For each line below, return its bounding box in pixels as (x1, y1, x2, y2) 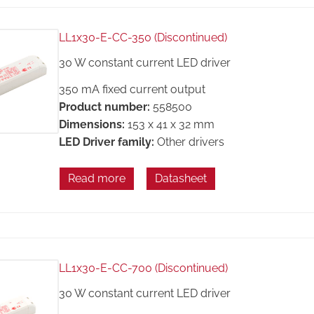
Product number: (58, 100, 150, 114)
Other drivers (156, 135, 224, 149)
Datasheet (154, 171, 207, 185)
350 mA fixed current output (58, 83, 205, 97)
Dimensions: (58, 118, 125, 132)
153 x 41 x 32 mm (127, 118, 214, 132)
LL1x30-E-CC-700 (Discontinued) (58, 261, 228, 275)
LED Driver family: (58, 135, 154, 149)
